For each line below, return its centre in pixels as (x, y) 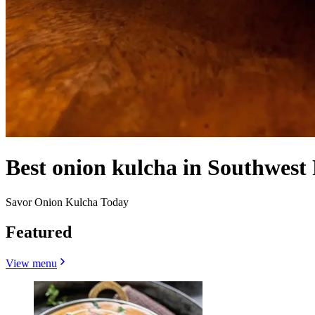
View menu (31, 263)
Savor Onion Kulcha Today (67, 202)
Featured (39, 232)
